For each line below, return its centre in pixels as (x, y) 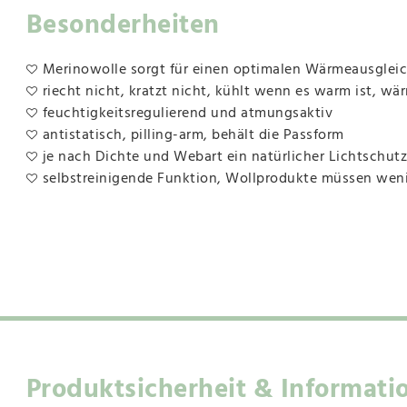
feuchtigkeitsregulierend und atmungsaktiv (188, 113)
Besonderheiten (123, 26)
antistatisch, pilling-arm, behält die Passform (193, 135)
